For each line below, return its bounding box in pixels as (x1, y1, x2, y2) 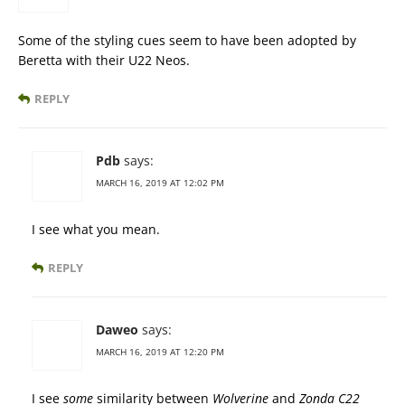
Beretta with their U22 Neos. (18, 52, 190, 70)
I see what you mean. (32, 221, 160, 239)
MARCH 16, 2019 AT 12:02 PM (96, 176, 224, 190)
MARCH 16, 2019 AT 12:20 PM (96, 345, 224, 359)
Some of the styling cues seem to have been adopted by (18, 32, 356, 50)
